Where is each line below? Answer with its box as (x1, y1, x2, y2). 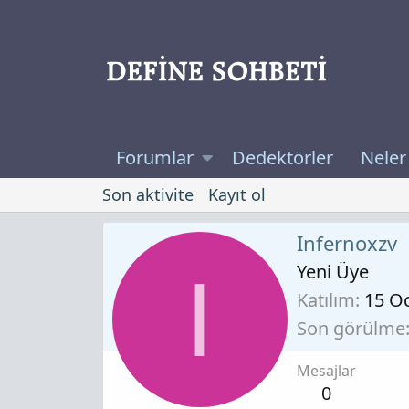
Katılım (297, 287, 355, 312)
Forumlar (116, 145, 194, 171)
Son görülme (297, 315, 405, 341)
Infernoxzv (297, 228, 397, 257)
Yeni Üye (297, 258, 369, 284)
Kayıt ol (208, 184, 266, 206)
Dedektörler (231, 145, 333, 171)
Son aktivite (102, 184, 194, 206)
